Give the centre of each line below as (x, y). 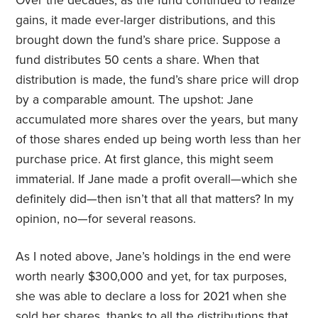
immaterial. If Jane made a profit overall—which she (157, 180)
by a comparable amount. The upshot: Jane (135, 100)
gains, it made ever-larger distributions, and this (146, 21)
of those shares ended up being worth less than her (159, 140)
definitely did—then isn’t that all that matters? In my (155, 199)
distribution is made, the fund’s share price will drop (158, 80)
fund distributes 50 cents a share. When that (138, 60)
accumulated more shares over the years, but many (157, 120)
